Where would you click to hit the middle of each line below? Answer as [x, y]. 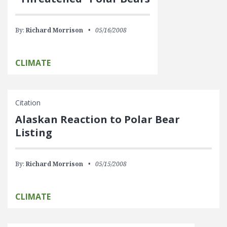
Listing [34, 133]
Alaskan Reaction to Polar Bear [98, 119]
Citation [28, 103]
